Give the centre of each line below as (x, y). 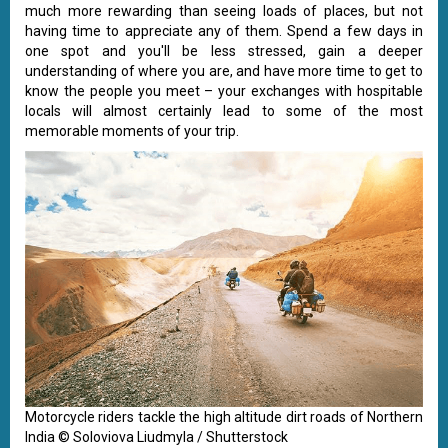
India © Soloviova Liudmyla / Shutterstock (156, 437)
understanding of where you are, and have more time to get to (224, 70)
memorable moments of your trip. (132, 130)
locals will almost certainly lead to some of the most (224, 110)
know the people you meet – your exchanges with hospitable (224, 90)
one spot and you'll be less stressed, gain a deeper (224, 50)
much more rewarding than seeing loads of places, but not (224, 10)
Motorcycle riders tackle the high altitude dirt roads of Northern (224, 417)
